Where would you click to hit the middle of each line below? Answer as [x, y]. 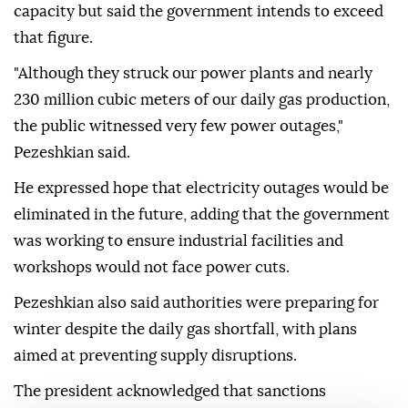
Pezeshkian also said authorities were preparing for [196, 303]
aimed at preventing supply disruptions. [155, 356]
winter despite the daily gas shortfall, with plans [185, 330]
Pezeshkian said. [72, 153]
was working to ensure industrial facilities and [178, 241]
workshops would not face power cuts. [152, 268]
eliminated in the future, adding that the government [202, 215]
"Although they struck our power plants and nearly [193, 74]
